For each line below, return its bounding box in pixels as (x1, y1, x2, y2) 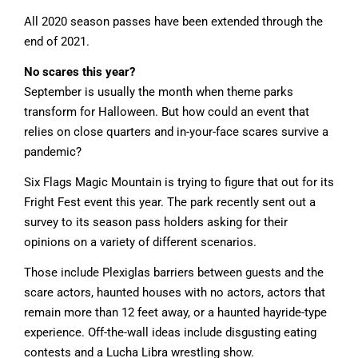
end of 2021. (24, 34, 89, 49)
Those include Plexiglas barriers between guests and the (24, 265, 324, 280)
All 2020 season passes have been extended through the (24, 14, 323, 29)
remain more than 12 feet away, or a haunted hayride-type (24, 304, 327, 320)
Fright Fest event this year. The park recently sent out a (24, 194, 316, 209)
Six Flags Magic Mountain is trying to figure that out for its (24, 174, 334, 189)
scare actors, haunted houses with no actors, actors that (24, 284, 325, 300)
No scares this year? (24, 64, 135, 79)
